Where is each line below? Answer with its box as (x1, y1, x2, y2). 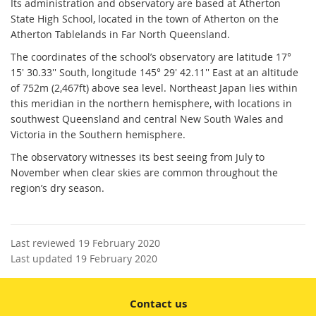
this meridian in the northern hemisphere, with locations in (11, 96, 292, 110)
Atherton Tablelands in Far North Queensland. (11, 27, 230, 41)
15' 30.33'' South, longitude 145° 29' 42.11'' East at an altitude (11, 65, 298, 79)
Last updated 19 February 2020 (11, 251, 157, 265)
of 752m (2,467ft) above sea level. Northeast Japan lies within (11, 80, 298, 95)
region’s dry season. (11, 181, 104, 195)
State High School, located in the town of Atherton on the (11, 11, 279, 25)
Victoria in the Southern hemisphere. (11, 127, 186, 141)
